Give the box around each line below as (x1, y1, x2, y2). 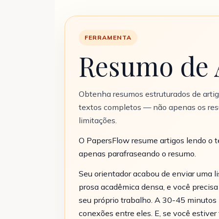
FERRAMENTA (85, 34, 131, 41)
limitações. (79, 115, 117, 125)
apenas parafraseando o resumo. (79, 149, 196, 158)
